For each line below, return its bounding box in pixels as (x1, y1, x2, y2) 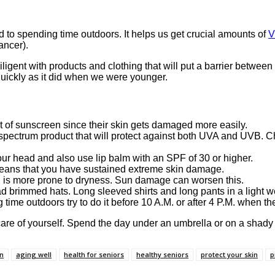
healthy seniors (136, 250, 188, 260)
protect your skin (201, 250, 258, 260)
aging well (16, 250, 52, 260)
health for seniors (64, 250, 124, 260)
